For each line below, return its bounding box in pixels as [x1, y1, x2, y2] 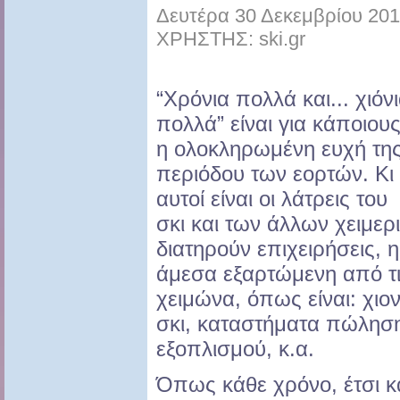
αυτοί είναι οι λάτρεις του [156, 187, 387, 212]
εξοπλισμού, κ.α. [156, 337, 314, 362]
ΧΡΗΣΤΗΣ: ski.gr [156, 28, 305, 51]
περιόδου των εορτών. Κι [156, 162, 394, 187]
